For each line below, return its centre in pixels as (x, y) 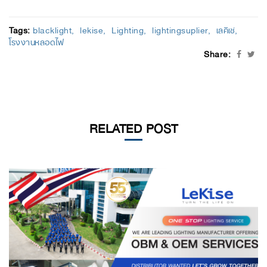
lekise (91, 29)
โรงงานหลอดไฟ (36, 41)
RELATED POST (133, 127)
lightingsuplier (180, 29)
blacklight (52, 29)
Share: (217, 53)
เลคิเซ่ (225, 29)
